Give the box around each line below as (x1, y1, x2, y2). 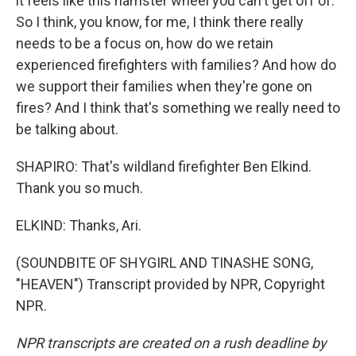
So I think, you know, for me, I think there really (16, 14, 304, 30)
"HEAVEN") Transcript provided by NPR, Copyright (16, 276, 325, 292)
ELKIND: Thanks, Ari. (16, 217, 141, 234)
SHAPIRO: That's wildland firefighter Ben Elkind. (16, 158, 311, 175)
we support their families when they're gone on (16, 78, 312, 95)
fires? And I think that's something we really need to (16, 99, 340, 116)
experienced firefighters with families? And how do (16, 56, 336, 73)
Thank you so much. (16, 180, 143, 196)
